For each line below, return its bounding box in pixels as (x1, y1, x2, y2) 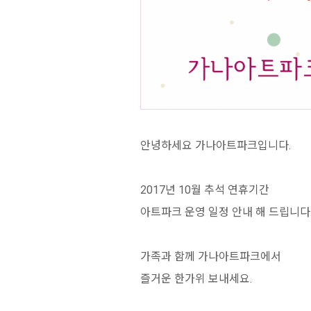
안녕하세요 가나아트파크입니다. (140, 137, 291, 152)
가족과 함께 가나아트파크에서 (140, 249, 284, 263)
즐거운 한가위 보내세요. (140, 271, 252, 285)
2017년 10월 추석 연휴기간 (140, 182, 272, 196)
